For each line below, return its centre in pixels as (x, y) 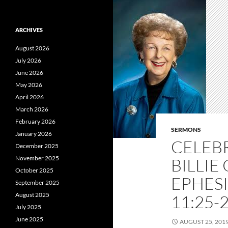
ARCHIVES (29, 30)
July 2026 (28, 60)
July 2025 (28, 207)
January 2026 (34, 134)
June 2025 (29, 219)
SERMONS (186, 130)
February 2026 (35, 121)
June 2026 (29, 73)
